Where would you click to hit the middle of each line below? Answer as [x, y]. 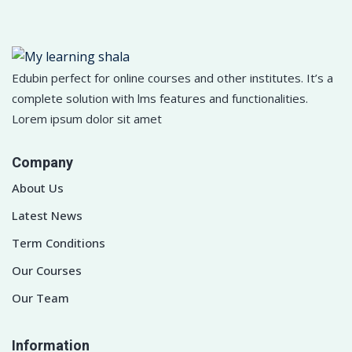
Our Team [40, 297]
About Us [38, 187]
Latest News [47, 215]
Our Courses [47, 270]
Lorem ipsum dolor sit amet [87, 118]
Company [42, 163]
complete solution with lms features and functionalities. [160, 98]
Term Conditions [59, 242]
